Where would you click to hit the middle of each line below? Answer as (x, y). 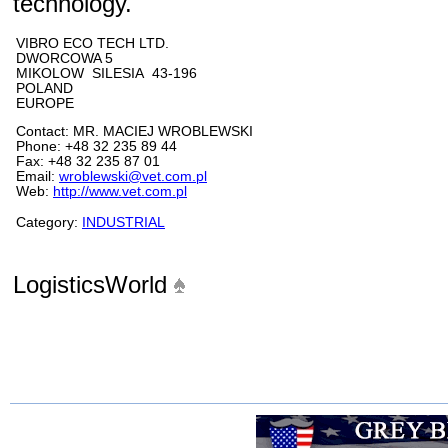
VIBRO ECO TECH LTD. (92, 43)
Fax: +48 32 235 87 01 (88, 161)
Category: (49, 222)
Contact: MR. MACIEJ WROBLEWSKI (134, 131)
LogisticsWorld (93, 284)
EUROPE (45, 103)
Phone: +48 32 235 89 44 (96, 146)
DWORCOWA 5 (64, 58)
